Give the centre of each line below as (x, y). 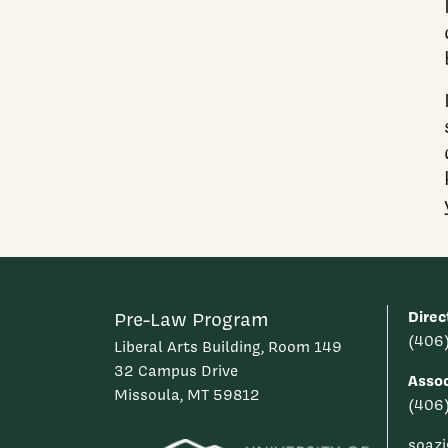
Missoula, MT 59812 (187, 395)
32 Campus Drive (176, 371)
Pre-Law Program (191, 320)
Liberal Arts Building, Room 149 (228, 347)
